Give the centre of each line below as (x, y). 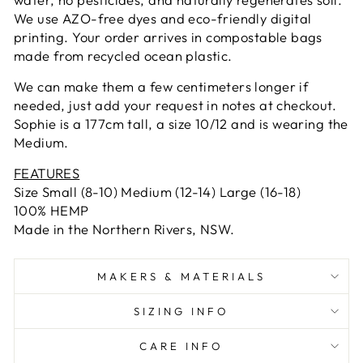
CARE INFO (181, 346)
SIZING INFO (181, 311)
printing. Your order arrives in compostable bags (168, 36)
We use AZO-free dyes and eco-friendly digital (163, 18)
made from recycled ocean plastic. (123, 55)
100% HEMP (51, 210)
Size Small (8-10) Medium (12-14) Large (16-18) (158, 191)
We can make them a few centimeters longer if (162, 86)
